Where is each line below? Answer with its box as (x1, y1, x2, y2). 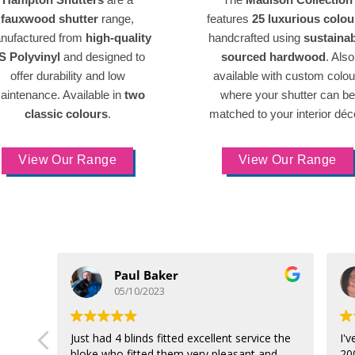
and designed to (60, 50, 146, 63)
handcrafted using (208, 31, 303, 44)
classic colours (24, 107, 108, 120)
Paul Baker (114, 266, 178, 283)
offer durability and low (10, 69, 125, 82)
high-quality (85, 31, 151, 44)
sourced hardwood (220, 50, 326, 63)
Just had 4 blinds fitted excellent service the (71, 330, 291, 345)
